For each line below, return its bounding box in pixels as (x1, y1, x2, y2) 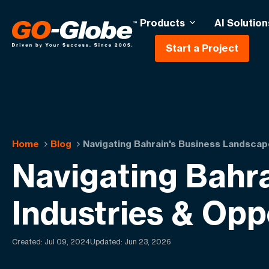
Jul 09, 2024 (44, 237, 90, 246)
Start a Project (166, 42, 238, 54)
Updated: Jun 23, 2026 (90, 237, 171, 246)
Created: (12, 237, 44, 246)
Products (140, 16, 185, 29)
